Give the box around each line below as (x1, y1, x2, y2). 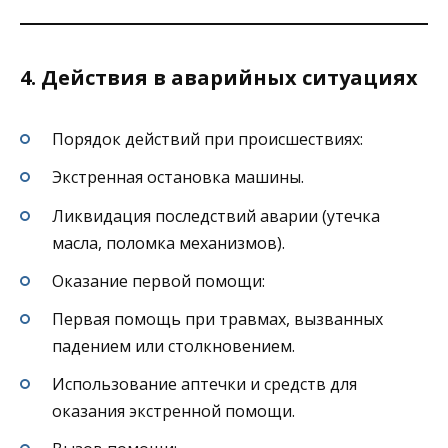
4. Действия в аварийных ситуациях (20, 64, 418, 92)
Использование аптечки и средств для (52, 373, 357, 396)
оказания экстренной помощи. (52, 400, 295, 423)
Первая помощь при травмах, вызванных (52, 307, 383, 330)
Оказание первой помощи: (52, 269, 265, 292)
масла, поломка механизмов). (52, 231, 285, 254)
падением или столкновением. (52, 334, 295, 357)
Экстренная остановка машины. (52, 166, 304, 189)
